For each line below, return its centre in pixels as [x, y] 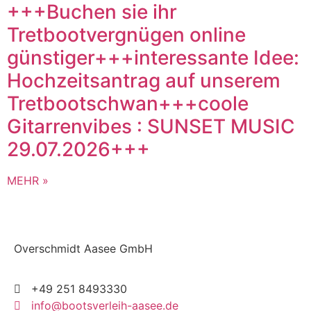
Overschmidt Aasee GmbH [83, 249]
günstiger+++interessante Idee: [153, 58]
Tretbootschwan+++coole [128, 103]
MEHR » [28, 180]
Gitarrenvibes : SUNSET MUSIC [151, 126]
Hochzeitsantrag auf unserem [144, 81]
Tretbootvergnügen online [126, 35]
